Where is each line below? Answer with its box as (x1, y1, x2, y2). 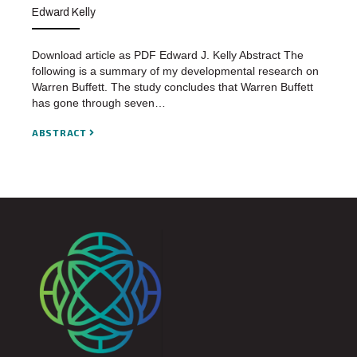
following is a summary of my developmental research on (32, 64, 319, 77)
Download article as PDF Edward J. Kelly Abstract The (32, 48, 304, 61)
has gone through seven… (32, 96, 166, 109)
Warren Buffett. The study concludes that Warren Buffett (32, 80, 313, 93)
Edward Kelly (32, 6, 96, 19)
